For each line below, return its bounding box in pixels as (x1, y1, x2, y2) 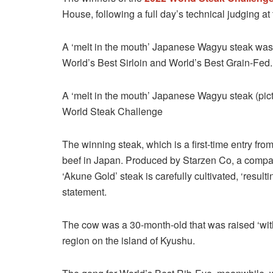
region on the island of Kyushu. (62, 233, 195, 247)
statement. (62, 184, 107, 199)
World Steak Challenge (62, 104, 163, 118)
